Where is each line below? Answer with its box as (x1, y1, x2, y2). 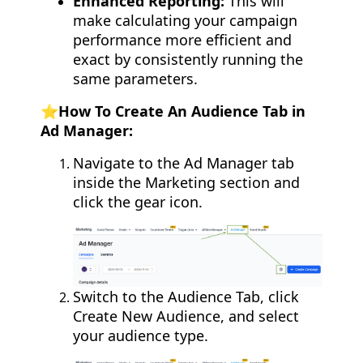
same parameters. (73, 68, 198, 88)
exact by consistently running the (73, 49, 303, 69)
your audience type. (73, 326, 208, 346)
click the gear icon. (73, 191, 203, 211)
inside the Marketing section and (73, 172, 300, 192)
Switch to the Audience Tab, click (73, 287, 299, 307)
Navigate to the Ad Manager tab (73, 152, 294, 173)
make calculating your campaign (73, 10, 297, 30)
